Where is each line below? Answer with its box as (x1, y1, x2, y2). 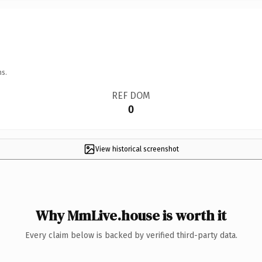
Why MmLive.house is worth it (36, 205, 226, 225)
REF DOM (111, 89, 150, 101)
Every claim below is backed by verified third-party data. (25, 230, 237, 240)
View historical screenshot (95, 144, 179, 153)
